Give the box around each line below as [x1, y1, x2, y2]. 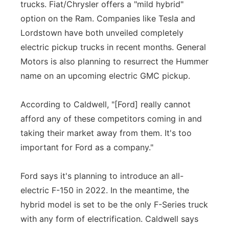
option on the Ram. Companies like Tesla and [20, 13, 195, 24]
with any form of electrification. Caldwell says [20, 214, 198, 224]
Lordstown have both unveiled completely [20, 28, 184, 38]
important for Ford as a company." [20, 142, 153, 152]
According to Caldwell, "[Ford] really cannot [20, 99, 191, 109]
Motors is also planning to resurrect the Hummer [20, 56, 209, 66]
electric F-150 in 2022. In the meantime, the [20, 185, 189, 195]
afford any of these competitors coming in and [20, 113, 202, 124]
